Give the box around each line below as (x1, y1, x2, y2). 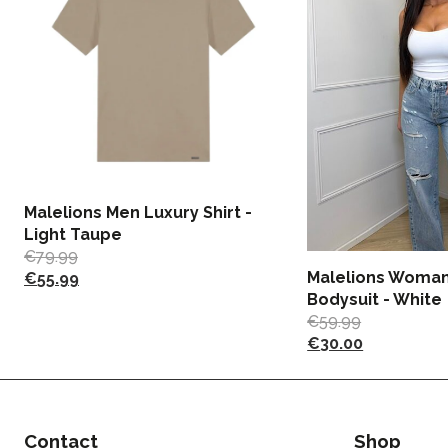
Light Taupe (24, 225, 122, 245)
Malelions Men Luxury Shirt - (24, 203, 252, 223)
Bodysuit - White (307, 290, 443, 310)
